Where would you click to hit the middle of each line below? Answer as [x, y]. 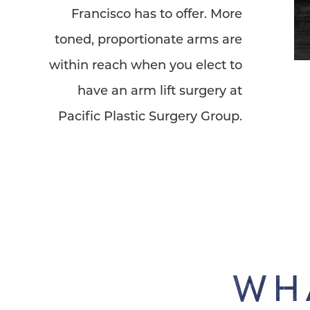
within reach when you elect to [146, 64]
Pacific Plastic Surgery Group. [150, 116]
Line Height [81, 286]
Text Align [207, 286]
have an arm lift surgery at [160, 90]
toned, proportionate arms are [148, 39]
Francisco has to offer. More [157, 13]
